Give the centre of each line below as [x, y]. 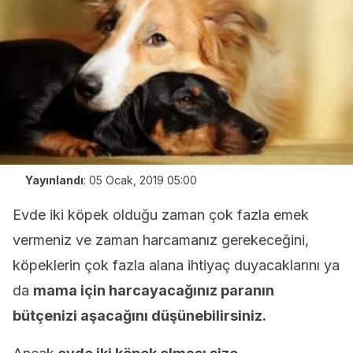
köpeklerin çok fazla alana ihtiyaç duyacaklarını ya [176, 265]
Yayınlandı [54, 180]
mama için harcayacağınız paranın [154, 290]
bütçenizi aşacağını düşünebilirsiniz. [141, 316]
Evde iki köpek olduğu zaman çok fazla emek [161, 215]
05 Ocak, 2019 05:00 [143, 180]
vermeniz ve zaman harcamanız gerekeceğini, [161, 240]
